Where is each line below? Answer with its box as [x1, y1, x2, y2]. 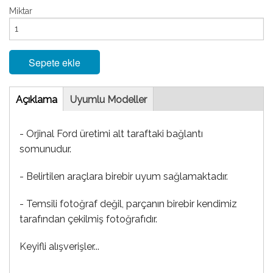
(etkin [57, 94, 82, 106]
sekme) [57, 109, 90, 121]
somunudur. [19, 143, 71, 155]
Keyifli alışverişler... [19, 241, 99, 253]
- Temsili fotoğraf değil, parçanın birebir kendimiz [19, 198, 237, 210]
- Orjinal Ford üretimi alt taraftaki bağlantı [19, 128, 203, 140]
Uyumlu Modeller [69, 94, 147, 106]
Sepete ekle [29, 55, 80, 70]
